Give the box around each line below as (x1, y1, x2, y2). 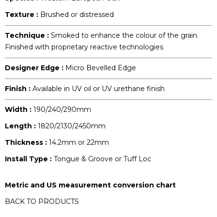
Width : (5, 105, 33, 114)
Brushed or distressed (40, 10, 114, 19)
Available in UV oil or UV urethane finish (32, 84, 165, 93)
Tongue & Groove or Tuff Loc (54, 155, 151, 164)
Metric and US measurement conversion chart (5, 181, 176, 190)
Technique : (5, 31, 51, 40)
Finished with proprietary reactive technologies (5, 43, 163, 52)
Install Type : (5, 155, 54, 164)
